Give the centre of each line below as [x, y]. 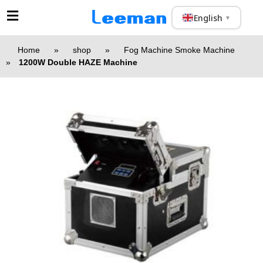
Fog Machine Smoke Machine [179, 50]
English [208, 18]
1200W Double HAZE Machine [78, 62]
